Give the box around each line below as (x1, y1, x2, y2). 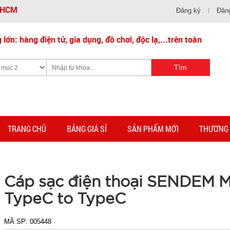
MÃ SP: (4, 218, 30, 225)
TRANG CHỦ (8, 123, 46, 134)
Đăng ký (176, 7, 201, 14)
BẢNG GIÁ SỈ (67, 123, 107, 134)
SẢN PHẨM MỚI (127, 123, 179, 134)
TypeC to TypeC (4, 189, 126, 206)
